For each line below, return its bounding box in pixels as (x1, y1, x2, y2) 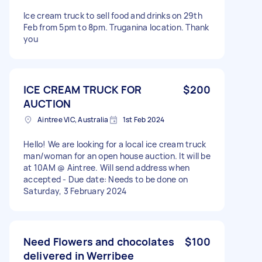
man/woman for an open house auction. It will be (23, 150, 211, 161)
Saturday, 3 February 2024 (23, 185, 127, 196)
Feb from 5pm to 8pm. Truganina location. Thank (23, 21, 209, 33)
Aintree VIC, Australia (37, 114, 109, 125)
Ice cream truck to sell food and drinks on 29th (23, 9, 202, 21)
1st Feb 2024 (122, 114, 165, 125)
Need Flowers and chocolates (23, 234, 175, 249)
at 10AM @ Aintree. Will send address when (23, 161, 190, 173)
